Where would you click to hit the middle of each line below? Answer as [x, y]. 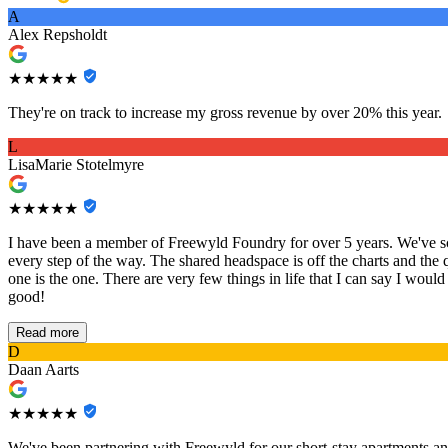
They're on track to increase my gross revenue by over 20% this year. [225, 113]
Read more [47, 333]
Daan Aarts [43, 370]
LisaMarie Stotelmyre [76, 165]
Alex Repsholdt [57, 35]
